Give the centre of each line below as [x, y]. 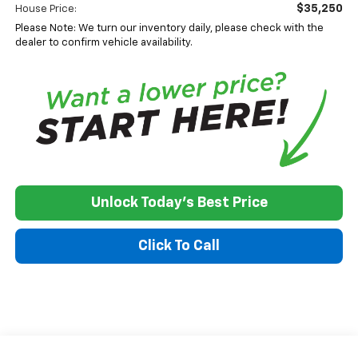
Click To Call [179, 246]
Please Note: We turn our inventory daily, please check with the [169, 28]
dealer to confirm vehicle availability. [103, 42]
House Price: [46, 9]
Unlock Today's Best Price [179, 203]
